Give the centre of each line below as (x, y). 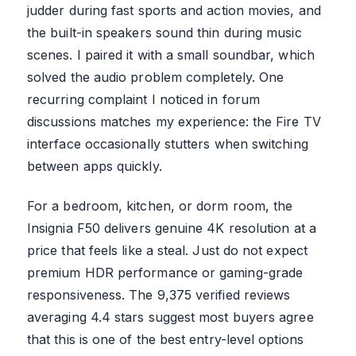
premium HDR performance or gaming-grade (165, 273)
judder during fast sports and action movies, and (174, 11)
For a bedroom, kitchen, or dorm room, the (160, 206)
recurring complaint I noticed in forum (144, 100)
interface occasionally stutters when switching (168, 144)
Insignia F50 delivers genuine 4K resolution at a (172, 228)
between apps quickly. (95, 166)
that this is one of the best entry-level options (165, 340)
